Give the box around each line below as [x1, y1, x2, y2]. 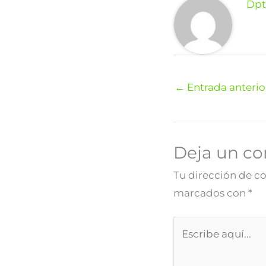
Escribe [173, 219, 210, 232]
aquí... [173, 237, 202, 249]
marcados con [173, 186, 248, 199]
